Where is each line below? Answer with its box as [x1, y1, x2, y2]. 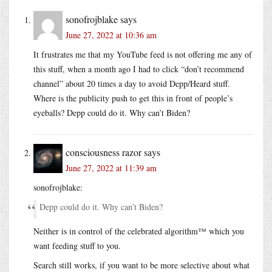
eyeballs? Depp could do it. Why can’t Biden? [33, 106, 190, 118]
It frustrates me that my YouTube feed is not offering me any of [33, 48, 252, 60]
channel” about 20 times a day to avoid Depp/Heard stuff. [33, 77, 230, 89]
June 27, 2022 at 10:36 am [66, 29, 157, 41]
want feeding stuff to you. [33, 239, 121, 251]
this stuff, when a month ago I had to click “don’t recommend [33, 63, 244, 75]
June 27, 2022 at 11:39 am [66, 161, 157, 174]
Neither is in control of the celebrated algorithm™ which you [33, 225, 244, 237]
